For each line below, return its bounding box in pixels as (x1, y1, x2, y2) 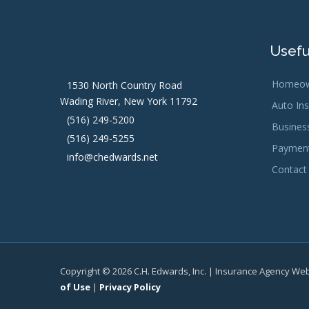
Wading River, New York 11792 (60, 94, 197, 108)
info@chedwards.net (67, 150, 158, 163)
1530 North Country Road (67, 78, 182, 92)
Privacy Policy (99, 280, 161, 293)
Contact (272, 162, 308, 176)
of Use (60, 280, 90, 293)
